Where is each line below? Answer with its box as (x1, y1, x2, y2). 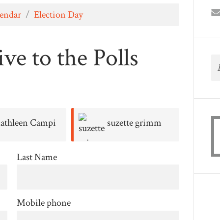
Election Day (34, 8, 83, 21)
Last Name (16, 150, 57, 164)
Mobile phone (16, 196, 71, 210)
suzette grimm (107, 116, 162, 129)
